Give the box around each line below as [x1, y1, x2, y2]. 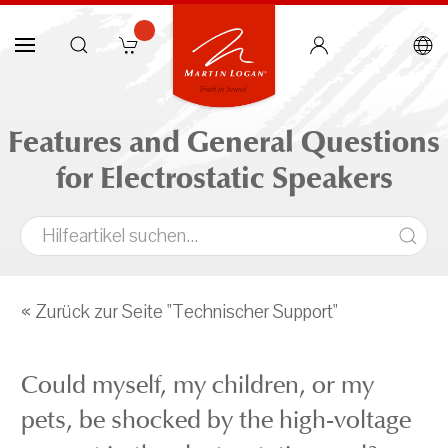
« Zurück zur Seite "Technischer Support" [21, 299, 338, 325]
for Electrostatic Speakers [55, 159, 393, 197]
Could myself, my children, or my [21, 369, 374, 400]
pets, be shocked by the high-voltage [21, 404, 411, 435]
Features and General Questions [8, 123, 440, 161]
